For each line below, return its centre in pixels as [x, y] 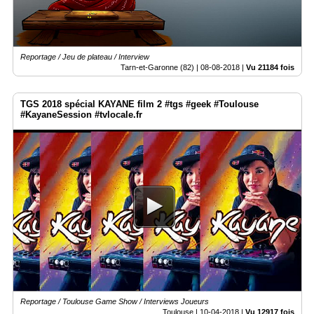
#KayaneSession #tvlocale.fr [81, 114]
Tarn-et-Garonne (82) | [161, 67]
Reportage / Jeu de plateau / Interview [85, 56]
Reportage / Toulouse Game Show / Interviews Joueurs [115, 302]
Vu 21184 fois [270, 67]
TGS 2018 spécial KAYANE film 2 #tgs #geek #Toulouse [139, 104]
